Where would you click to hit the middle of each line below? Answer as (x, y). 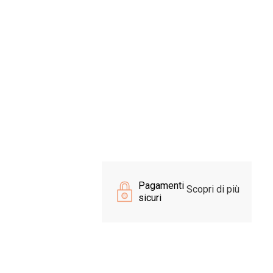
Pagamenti (161, 185)
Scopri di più (211, 189)
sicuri (150, 197)
